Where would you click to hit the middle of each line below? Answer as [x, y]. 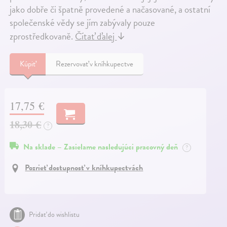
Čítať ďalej [96, 36]
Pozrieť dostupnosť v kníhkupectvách [84, 168]
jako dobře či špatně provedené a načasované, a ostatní [110, 10]
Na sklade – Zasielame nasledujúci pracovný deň [102, 147]
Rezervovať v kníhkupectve [95, 64]
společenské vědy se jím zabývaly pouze [83, 23]
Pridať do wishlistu [54, 215]
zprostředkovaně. [43, 36]
